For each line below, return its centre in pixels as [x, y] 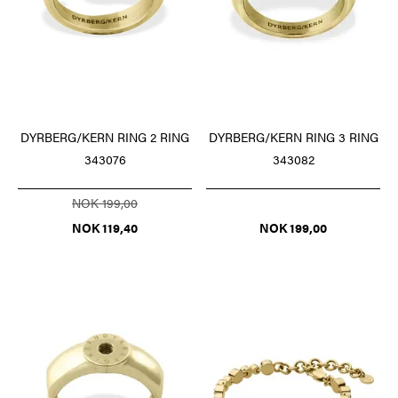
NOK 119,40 [105, 228]
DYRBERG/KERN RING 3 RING [293, 137]
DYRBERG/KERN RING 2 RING [105, 137]
